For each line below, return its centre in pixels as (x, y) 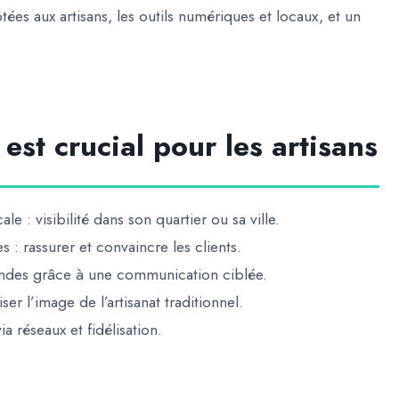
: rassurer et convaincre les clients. (126, 247)
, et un (340, 16)
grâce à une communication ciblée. (148, 274)
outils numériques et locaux (229, 16)
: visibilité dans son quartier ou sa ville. (151, 219)
